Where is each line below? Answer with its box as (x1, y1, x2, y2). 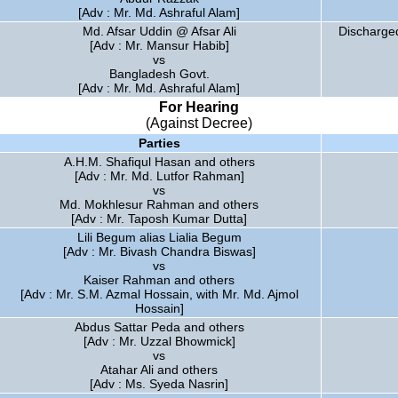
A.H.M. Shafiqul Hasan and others (63, 155, 255, 169)
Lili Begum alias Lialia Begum (76, 230, 242, 244)
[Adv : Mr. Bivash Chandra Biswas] (62, 244, 256, 259)
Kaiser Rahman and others (84, 273, 235, 287)
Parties (138, 136, 180, 150)
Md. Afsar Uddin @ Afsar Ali (82, 24, 236, 38)
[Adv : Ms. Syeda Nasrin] (90, 377, 228, 391)
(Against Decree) (146, 115, 252, 131)
